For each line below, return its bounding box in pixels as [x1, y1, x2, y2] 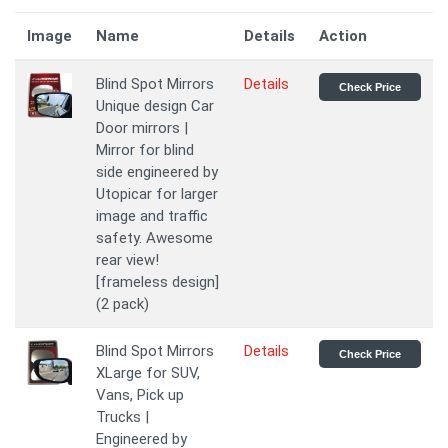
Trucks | [96, 408, 149, 426]
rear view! [96, 251, 159, 269]
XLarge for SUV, [96, 364, 200, 382]
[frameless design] [96, 273, 219, 291]
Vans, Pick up [96, 386, 184, 404]
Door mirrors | [96, 119, 188, 137]
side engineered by [96, 163, 218, 181]
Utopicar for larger [96, 185, 218, 203]
